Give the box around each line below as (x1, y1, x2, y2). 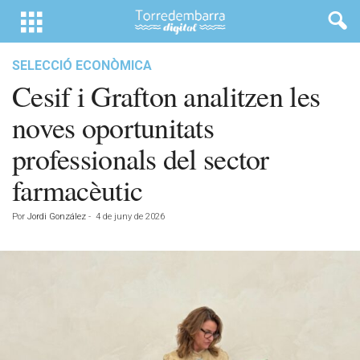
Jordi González (27, 211, 86, 222)
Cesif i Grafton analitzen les (12, 76, 321, 115)
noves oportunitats (12, 108, 215, 146)
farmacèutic (12, 170, 143, 209)
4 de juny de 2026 (96, 211, 165, 222)
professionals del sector (12, 139, 269, 178)
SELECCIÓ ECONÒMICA (12, 58, 152, 73)
